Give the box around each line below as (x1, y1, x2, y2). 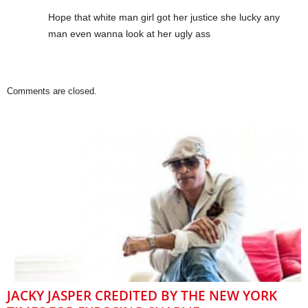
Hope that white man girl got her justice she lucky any (48, 11, 280, 23)
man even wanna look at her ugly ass (48, 27, 210, 39)
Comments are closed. (7, 85, 97, 96)
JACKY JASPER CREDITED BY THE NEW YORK (7, 287, 277, 305)
